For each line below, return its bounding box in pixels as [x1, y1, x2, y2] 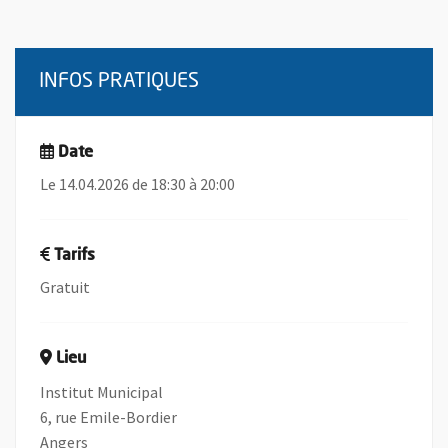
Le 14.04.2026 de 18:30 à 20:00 [40, 174, 235, 195]
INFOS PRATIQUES [39, 72, 199, 93]
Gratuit [40, 277, 90, 298]
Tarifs [54, 248, 95, 265]
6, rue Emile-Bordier [40, 407, 177, 428]
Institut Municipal [40, 382, 163, 403]
